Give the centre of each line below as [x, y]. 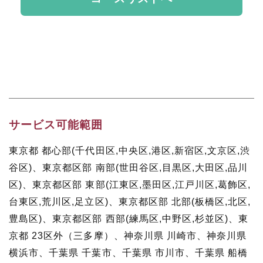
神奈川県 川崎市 [160, 236]
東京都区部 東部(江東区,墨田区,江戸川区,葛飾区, [142, 185]
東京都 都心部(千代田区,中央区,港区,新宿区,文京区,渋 [130, 151]
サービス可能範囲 [56, 125]
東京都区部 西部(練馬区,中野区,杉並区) [141, 219]
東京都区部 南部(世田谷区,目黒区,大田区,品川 [145, 168]
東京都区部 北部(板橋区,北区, [185, 202]
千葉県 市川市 [153, 253]
